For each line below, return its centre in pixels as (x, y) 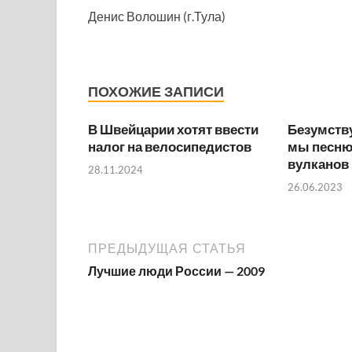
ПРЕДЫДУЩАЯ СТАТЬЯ (167, 248)
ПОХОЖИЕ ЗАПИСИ (156, 92)
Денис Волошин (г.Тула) (157, 16)
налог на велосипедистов (170, 147)
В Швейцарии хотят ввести (173, 129)
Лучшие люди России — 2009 (176, 270)
